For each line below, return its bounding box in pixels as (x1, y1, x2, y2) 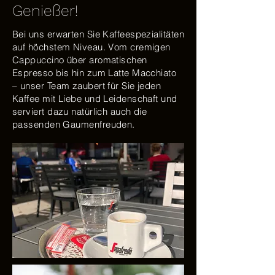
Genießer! (12, 2, 78, 20)
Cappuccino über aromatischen (12, 54, 147, 66)
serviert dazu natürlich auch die (12, 106, 147, 117)
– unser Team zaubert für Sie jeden (12, 80, 161, 91)
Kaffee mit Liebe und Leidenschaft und (12, 93, 177, 104)
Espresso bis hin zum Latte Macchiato (12, 67, 177, 79)
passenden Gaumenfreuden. (12, 118, 135, 130)
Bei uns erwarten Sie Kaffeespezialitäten (12, 28, 184, 40)
